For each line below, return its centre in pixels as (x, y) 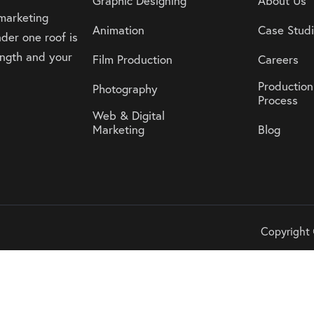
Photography (125, 88)
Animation (118, 29)
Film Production (132, 59)
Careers (278, 59)
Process (278, 100)
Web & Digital (128, 115)
